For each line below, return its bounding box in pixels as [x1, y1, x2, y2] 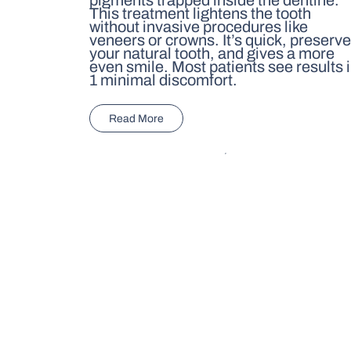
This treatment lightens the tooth [89, 4, 312, 22]
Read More [109, 112, 165, 125]
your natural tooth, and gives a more [89, 44, 335, 62]
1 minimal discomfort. [89, 71, 238, 89]
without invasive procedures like [89, 17, 309, 35]
